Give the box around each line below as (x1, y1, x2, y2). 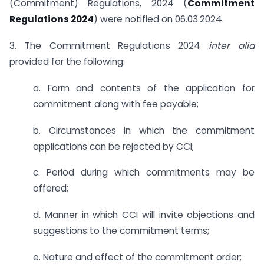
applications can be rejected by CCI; (33, 140, 194, 153)
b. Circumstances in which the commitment (33, 124, 255, 137)
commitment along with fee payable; (33, 97, 199, 110)
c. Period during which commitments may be (33, 166, 255, 179)
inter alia (209, 39, 255, 52)
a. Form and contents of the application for (33, 81, 255, 94)
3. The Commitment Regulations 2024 (9, 39, 209, 52)
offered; (33, 182, 68, 195)
